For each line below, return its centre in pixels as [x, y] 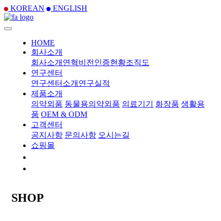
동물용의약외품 [92, 104]
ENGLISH [69, 8]
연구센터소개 [55, 83]
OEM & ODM [64, 114]
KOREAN [26, 8]
